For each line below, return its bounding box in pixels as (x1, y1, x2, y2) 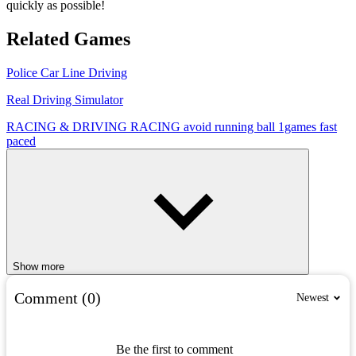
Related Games (6, 28, 130, 49)
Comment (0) (14, 288, 101, 307)
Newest (296, 292, 329, 304)
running (215, 119, 257, 133)
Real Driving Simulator (6, 92, 123, 106)
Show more (13, 260, 64, 273)
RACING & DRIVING (6, 119, 130, 133)
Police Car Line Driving (6, 65, 127, 79)
